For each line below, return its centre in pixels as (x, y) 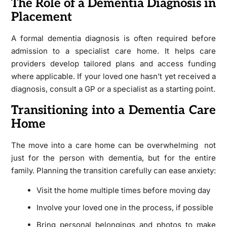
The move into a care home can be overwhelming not (113, 145)
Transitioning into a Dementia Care (113, 110)
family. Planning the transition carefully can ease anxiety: (113, 170)
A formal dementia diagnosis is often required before (113, 38)
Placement (41, 17)
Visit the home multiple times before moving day (123, 190)
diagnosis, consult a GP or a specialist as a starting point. (113, 89)
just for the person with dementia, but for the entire (113, 158)
